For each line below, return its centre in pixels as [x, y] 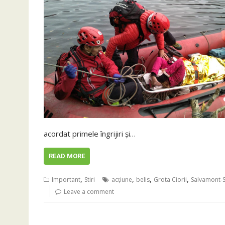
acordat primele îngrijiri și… [90, 134]
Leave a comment [89, 192]
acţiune [122, 180]
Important [66, 180]
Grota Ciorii [170, 180]
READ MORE [67, 156]
